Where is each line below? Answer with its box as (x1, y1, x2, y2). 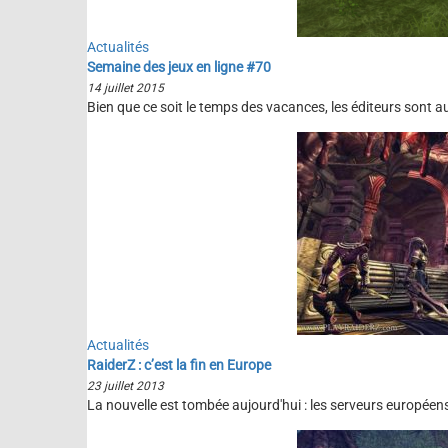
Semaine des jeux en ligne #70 (87, 59, 271, 75)
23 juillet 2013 (87, 379, 164, 393)
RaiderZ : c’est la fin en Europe (87, 357, 271, 373)
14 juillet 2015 (87, 81, 164, 95)
